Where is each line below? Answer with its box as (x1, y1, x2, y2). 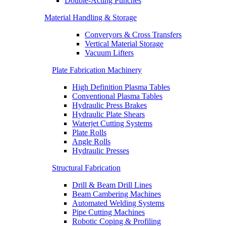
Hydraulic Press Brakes (72, 101, 147, 109)
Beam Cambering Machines (72, 190, 161, 198)
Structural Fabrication (52, 163, 121, 172)
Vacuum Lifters (85, 48, 134, 57)
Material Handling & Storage (44, 13, 137, 22)
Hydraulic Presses (72, 146, 129, 155)
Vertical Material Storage (85, 39, 163, 48)
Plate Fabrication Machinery (52, 66, 142, 74)
